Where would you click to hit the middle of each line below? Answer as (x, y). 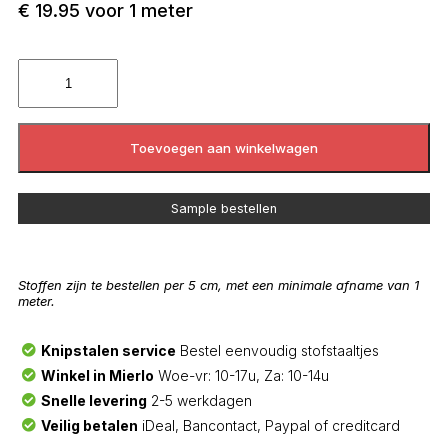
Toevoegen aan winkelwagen (224, 148)
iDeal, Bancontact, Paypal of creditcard (268, 425)
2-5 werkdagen (199, 400)
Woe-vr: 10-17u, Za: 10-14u (241, 375)
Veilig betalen (89, 425)
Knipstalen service (108, 350)
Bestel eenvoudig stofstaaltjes (277, 350)
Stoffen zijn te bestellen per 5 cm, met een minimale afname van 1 (218, 284)
